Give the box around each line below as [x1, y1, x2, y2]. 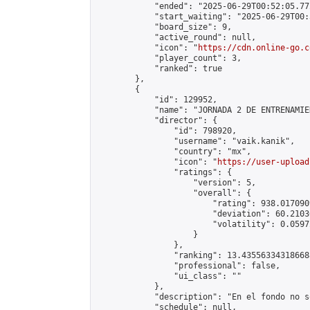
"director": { [96, 116, 217, 125]
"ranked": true [96, 64, 222, 73]
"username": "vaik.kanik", [96, 136, 295, 146]
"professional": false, [96, 261, 280, 271]
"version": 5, [96, 178, 256, 188]
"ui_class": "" [96, 271, 241, 281]
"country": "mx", [96, 147, 251, 156]
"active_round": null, [96, 33, 256, 42]
